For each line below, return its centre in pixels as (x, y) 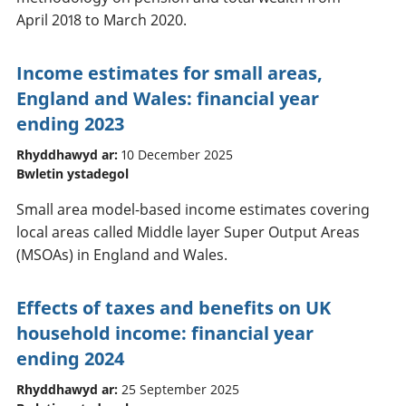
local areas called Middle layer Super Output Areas (188, 232)
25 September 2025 (180, 389)
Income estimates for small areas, (169, 72)
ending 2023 (70, 123)
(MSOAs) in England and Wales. (122, 254)
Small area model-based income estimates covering (193, 209)
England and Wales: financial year (168, 98)
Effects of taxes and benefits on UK (174, 307)
